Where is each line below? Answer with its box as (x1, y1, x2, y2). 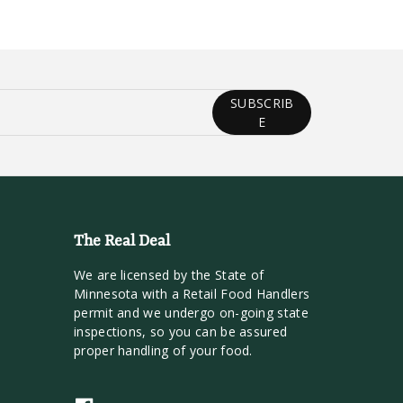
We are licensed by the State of (74, 266, 264, 284)
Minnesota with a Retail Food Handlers (74, 285, 310, 303)
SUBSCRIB (230, 94, 293, 112)
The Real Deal (74, 232, 170, 251)
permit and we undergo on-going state (74, 304, 309, 322)
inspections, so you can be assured (74, 323, 288, 341)
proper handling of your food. (74, 342, 253, 360)
